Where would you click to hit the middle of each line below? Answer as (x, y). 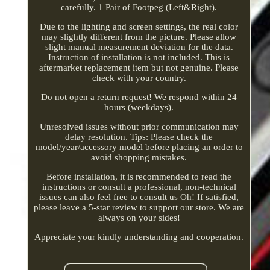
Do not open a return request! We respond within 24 (139, 97)
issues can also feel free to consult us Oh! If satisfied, (139, 197)
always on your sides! (139, 217)
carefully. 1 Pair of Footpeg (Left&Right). (139, 7)
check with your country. (139, 77)
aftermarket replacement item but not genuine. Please (139, 67)
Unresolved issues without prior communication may (139, 126)
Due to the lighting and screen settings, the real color (139, 26)
